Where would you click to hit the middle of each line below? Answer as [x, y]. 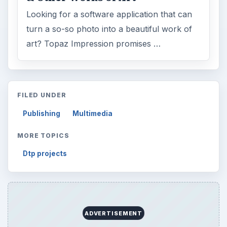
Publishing [42, 113]
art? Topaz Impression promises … [94, 44]
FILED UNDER [42, 95]
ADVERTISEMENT [113, 213]
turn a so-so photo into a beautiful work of [109, 29]
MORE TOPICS [43, 135]
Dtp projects [45, 154]
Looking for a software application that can [109, 14]
